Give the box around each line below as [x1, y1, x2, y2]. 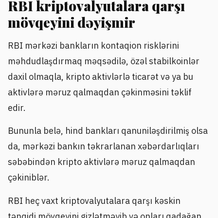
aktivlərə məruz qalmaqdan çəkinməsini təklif [8, 87, 192, 98]
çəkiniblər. [8, 172, 50, 183]
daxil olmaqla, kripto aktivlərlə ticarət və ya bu [8, 71, 193, 83]
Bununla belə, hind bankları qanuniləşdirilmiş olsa [8, 125, 208, 137]
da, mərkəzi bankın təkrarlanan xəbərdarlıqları [8, 141, 199, 152]
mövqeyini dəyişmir [8, 13, 135, 31]
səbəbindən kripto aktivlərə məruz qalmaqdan [8, 156, 195, 168]
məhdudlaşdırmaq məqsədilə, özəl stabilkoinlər [8, 55, 200, 67]
